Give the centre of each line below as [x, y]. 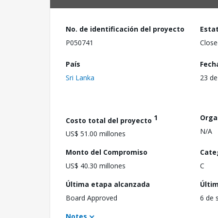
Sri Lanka [80, 77]
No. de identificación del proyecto [125, 29]
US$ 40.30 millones [96, 166]
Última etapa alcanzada [108, 184]
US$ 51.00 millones [96, 134]
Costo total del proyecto [110, 120]
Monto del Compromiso [107, 152]
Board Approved [91, 198]
